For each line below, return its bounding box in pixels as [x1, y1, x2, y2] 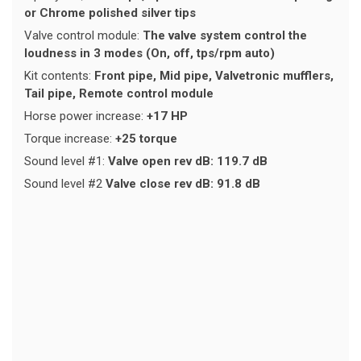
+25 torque [115, 131, 177, 147]
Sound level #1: [24, 154, 108, 169]
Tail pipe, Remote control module [24, 86, 214, 102]
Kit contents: [24, 68, 94, 84]
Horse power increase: [24, 109, 147, 124]
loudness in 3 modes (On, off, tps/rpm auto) [24, 46, 275, 61]
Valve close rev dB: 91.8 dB [106, 176, 260, 192]
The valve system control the [143, 28, 307, 44]
